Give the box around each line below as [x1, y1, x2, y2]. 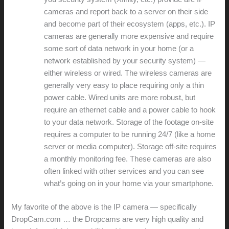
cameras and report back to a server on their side [44, 7, 209, 16]
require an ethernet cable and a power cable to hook [44, 105, 216, 114]
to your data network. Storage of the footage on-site [44, 118, 214, 126]
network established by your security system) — [44, 56, 206, 65]
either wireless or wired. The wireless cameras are [44, 68, 212, 77]
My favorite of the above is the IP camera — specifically [11, 202, 197, 211]
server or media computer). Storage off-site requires [44, 142, 217, 151]
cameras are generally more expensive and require [44, 32, 214, 40]
